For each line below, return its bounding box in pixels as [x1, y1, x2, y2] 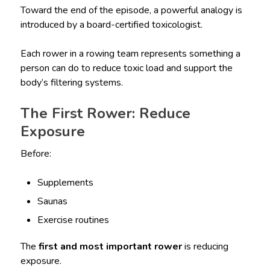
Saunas [37, 194, 68, 208]
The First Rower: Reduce [20, 103, 190, 123]
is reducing [181, 239, 228, 253]
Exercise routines [37, 213, 110, 227]
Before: [20, 146, 51, 160]
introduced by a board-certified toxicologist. [20, 17, 202, 31]
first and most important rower [38, 239, 182, 253]
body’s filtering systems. [20, 75, 123, 89]
